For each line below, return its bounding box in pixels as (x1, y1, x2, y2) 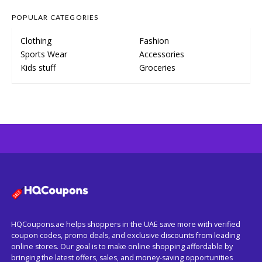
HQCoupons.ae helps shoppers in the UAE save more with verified (11, 219, 240, 229)
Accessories (139, 49, 184, 60)
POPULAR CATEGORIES (12, 13, 99, 22)
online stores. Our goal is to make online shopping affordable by (11, 241, 233, 251)
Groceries (139, 62, 175, 74)
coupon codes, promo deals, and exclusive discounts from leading (11, 230, 240, 240)
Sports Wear (20, 49, 67, 60)
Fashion (139, 35, 169, 47)
